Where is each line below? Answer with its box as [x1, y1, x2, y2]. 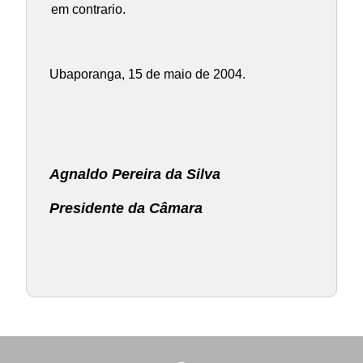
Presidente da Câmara [49, 200, 203, 217]
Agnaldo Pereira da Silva [49, 166, 220, 183]
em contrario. [50, 2, 126, 17]
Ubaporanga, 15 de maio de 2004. [49, 67, 246, 82]
